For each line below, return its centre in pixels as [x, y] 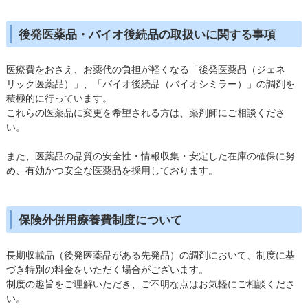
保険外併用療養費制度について [100, 220]
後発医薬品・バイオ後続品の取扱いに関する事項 [147, 34]
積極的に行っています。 [59, 98]
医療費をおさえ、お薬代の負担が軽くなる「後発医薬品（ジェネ [145, 69]
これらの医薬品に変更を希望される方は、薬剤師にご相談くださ [145, 112]
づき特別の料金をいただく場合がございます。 [107, 269]
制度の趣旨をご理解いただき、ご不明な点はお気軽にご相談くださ [150, 283]
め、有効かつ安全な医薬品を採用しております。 [112, 170]
